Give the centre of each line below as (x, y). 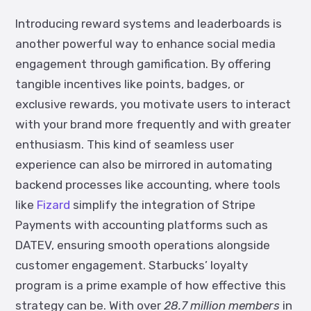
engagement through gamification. (113, 64)
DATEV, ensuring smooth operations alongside (143, 245)
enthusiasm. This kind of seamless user (125, 144)
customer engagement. (81, 265)
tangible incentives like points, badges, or (130, 84)
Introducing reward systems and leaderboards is (149, 24)
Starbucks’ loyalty (197, 265)
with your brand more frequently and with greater (153, 124)
